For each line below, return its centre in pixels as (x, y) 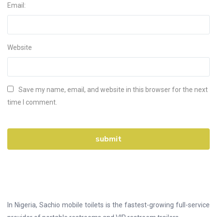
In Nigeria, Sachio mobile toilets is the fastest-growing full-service (108, 205)
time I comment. (32, 102)
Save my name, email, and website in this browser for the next (113, 89)
